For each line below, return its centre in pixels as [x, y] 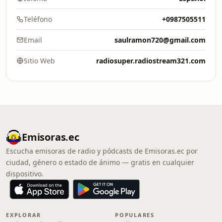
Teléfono [38, 19]
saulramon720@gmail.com [160, 40]
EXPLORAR [24, 215]
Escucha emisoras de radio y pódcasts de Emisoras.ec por [102, 151]
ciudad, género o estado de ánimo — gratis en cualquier [100, 162]
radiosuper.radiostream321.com [151, 61]
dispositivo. [25, 174]
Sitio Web [39, 61]
